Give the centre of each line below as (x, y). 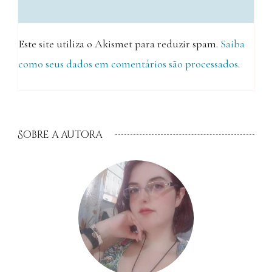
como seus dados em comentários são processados (128, 64)
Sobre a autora (60, 135)
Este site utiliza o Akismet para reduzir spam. (119, 44)
